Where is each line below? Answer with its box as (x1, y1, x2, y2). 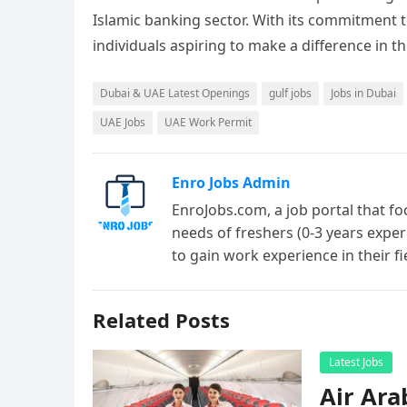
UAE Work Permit (164, 114, 252, 130)
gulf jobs (269, 85, 312, 101)
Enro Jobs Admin (172, 173, 291, 193)
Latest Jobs (329, 354, 383, 370)
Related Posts (93, 306, 230, 333)
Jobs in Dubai (331, 85, 396, 101)
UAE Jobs (100, 114, 145, 130)
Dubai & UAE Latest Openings (100, 85, 250, 101)
